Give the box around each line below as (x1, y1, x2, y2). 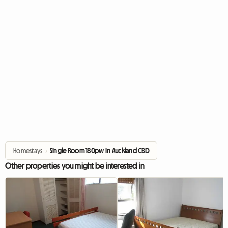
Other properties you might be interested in (5, 162, 144, 170)
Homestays (13, 147, 43, 154)
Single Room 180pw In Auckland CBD (49, 147, 150, 154)
